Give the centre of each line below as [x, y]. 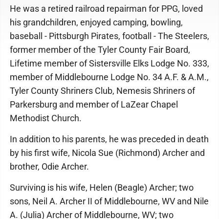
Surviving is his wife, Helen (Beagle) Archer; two [102, 187]
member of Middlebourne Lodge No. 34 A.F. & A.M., [109, 77]
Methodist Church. [46, 118]
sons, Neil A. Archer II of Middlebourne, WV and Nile [109, 201]
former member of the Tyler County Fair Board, [100, 50]
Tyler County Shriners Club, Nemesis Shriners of [102, 91]
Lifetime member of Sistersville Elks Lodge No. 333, [109, 63]
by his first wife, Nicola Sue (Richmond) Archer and [107, 153]
